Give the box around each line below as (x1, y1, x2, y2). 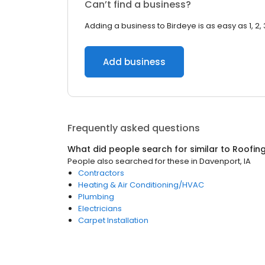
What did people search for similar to (67, 143, 232, 155)
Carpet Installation (78, 215, 148, 226)
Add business (103, 56, 166, 68)
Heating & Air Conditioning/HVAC (78, 179, 204, 190)
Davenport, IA (199, 156, 251, 167)
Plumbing (78, 191, 114, 202)
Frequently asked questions (67, 121, 200, 135)
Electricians (78, 203, 122, 214)
